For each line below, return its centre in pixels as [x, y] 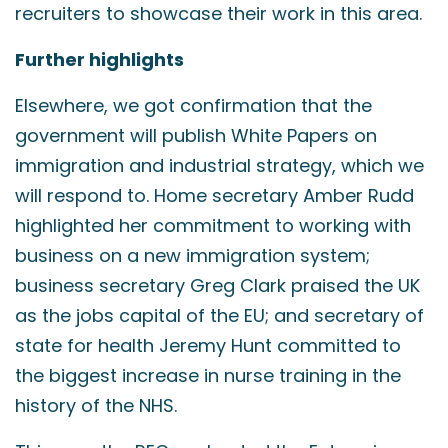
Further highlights [99, 59]
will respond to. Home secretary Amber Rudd [214, 195]
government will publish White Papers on [196, 135]
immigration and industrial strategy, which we [219, 165]
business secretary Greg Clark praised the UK [217, 285]
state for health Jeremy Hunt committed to [208, 345]
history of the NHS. [96, 405]
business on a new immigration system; [192, 255]
